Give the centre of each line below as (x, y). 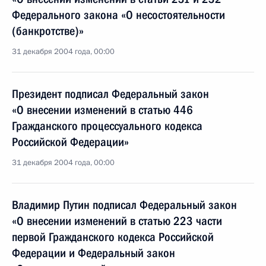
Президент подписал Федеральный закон (110, 94)
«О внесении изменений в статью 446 (102, 110)
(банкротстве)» (48, 31)
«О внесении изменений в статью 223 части (117, 221)
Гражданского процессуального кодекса (107, 126)
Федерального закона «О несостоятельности (118, 15)
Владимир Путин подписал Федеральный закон (124, 205)
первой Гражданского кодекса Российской (113, 237)
